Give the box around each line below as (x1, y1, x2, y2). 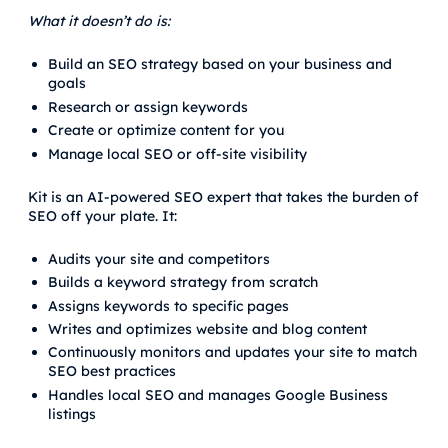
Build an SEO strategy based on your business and (48, 55, 392, 74)
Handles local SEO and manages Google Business (48, 385, 388, 404)
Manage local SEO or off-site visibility (48, 144, 307, 163)
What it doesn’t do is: (28, 12, 170, 30)
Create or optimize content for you (48, 121, 284, 140)
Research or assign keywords (48, 97, 248, 116)
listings (48, 404, 96, 423)
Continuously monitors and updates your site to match (48, 343, 417, 362)
